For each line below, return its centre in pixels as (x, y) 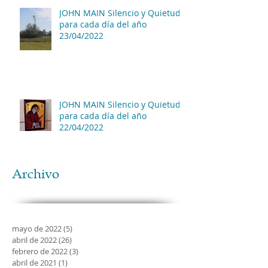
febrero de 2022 (40, 251)
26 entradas (93, 240)
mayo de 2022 (37, 228)
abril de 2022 (34, 240)
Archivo (36, 174)
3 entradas (97, 251)
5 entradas (91, 228)
